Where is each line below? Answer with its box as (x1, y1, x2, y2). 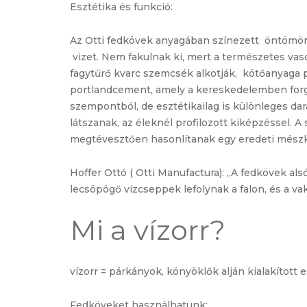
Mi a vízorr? (70, 212, 225, 247)
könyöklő (167, 265, 212, 278)
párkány (109, 265, 149, 278)
